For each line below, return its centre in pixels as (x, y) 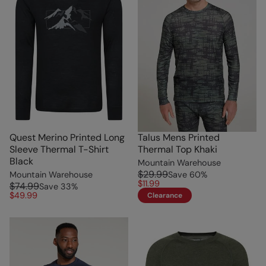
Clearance (165, 195)
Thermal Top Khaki (178, 149)
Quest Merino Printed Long (67, 137)
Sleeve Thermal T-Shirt (59, 149)
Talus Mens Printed (179, 137)
